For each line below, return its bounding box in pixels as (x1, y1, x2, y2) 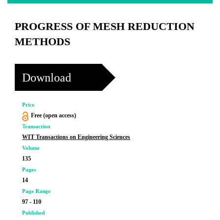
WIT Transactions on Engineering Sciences (22, 134, 130, 140)
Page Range (22, 188, 51, 194)
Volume (22, 145, 40, 151)
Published (22, 210, 45, 216)
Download (22, 71, 71, 84)
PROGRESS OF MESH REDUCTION (15, 20, 194, 32)
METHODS (15, 35, 70, 48)
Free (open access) (30, 112, 76, 119)
